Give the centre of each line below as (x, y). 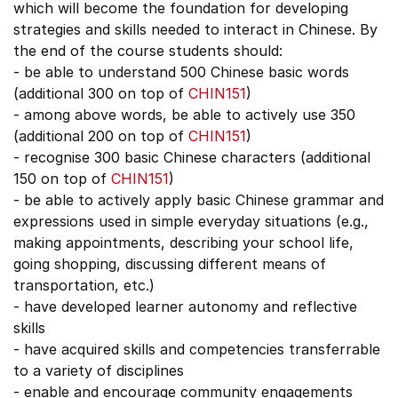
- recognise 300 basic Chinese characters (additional (192, 157)
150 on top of (62, 179)
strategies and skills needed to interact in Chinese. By (195, 29)
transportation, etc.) (84, 285)
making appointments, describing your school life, (183, 243)
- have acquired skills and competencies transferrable (197, 349)
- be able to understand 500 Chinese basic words (181, 72)
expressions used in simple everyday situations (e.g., (191, 221)
